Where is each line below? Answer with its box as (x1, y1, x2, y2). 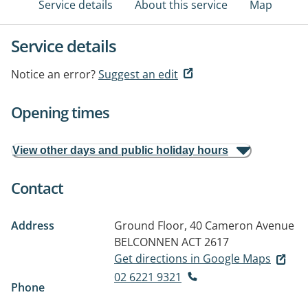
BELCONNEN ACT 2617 (114, 234, 229, 250)
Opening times (11, 102, 109, 122)
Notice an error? (11, 67, 96, 82)
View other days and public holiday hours (12, 144, 228, 156)
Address (11, 218, 54, 233)
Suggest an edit (98, 67, 178, 82)
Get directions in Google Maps (114, 251, 271, 266)
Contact (11, 177, 63, 198)
